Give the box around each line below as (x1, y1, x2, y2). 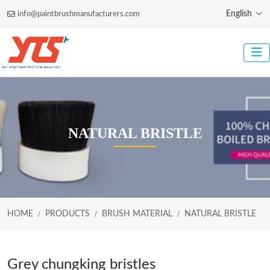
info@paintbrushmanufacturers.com (17, 10, 140, 18)
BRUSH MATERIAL (102, 210, 172, 218)
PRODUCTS (45, 210, 90, 218)
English (226, 10, 252, 18)
